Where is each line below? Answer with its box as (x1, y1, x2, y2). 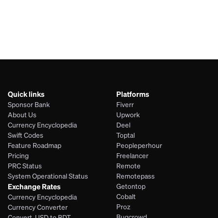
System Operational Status (8, 171, 88, 181)
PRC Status (8, 161, 42, 170)
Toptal (116, 130, 135, 140)
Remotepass (116, 171, 155, 181)
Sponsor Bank (8, 100, 50, 109)
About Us (8, 110, 36, 119)
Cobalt (116, 192, 136, 201)
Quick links (8, 89, 45, 99)
